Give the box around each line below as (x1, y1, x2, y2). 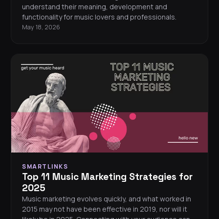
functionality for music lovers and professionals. (22, 12, 176, 22)
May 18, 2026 (22, 23, 60, 32)
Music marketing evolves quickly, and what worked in (22, 194, 191, 204)
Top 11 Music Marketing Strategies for (22, 171, 193, 183)
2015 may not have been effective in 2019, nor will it (22, 204, 187, 214)
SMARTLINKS (22, 162, 68, 171)
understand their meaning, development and (22, 2, 167, 12)
